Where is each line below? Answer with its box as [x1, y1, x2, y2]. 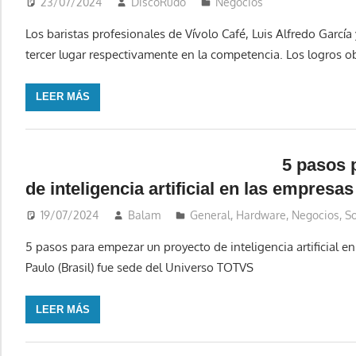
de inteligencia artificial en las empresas [25, 179, 354, 199]
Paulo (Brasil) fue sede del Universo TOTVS [25, 259, 253, 275]
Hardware [235, 207, 286, 222]
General [189, 207, 230, 222]
